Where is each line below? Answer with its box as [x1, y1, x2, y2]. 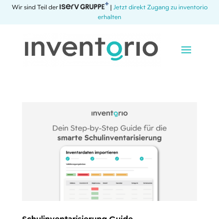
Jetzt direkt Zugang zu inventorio [113, 3, 208, 12]
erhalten [98, 13, 121, 22]
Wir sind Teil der [11, 3, 60, 12]
